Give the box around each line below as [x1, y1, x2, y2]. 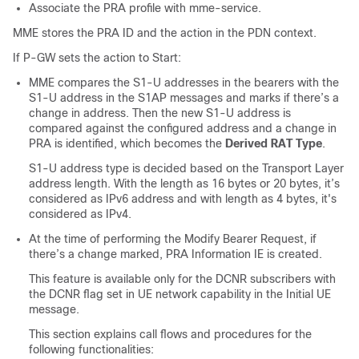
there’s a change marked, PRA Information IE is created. [29, 248, 322, 260]
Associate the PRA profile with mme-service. [29, 2, 261, 14]
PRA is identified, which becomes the [29, 137, 225, 150]
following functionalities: [29, 343, 154, 356]
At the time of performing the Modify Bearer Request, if [29, 232, 317, 245]
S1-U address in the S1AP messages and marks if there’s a [29, 91, 339, 104]
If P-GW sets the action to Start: [13, 51, 181, 64]
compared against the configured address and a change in [29, 122, 337, 135]
